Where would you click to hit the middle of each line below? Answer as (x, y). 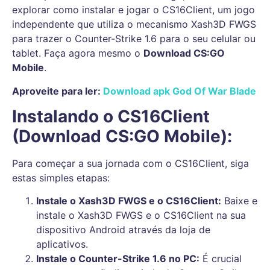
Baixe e (239, 201)
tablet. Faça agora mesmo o (78, 53)
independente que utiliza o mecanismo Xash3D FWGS (134, 24)
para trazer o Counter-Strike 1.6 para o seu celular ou (134, 39)
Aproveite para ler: (56, 91)
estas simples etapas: (61, 178)
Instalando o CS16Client (111, 117)
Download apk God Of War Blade (180, 91)
